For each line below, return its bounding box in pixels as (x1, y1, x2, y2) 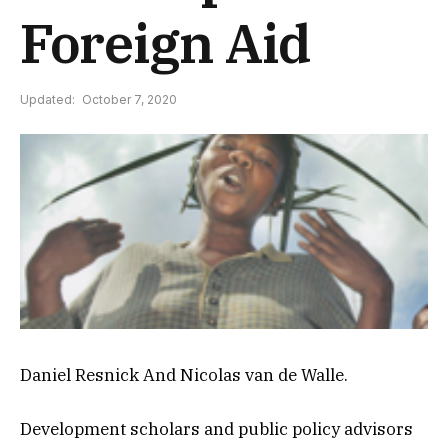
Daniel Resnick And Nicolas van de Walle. (20, 364, 348, 387)
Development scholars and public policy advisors (20, 418, 413, 441)
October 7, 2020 (82, 92, 177, 107)
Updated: (20, 92, 75, 107)
